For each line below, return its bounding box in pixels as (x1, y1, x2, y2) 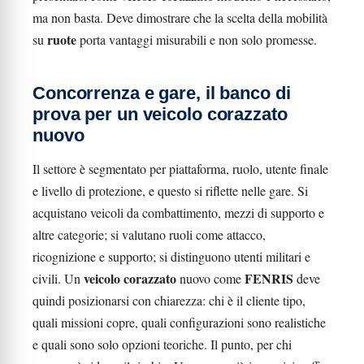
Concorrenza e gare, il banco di (32, 83, 291, 103)
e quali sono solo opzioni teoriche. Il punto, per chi (32, 336, 292, 353)
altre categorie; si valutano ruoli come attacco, (32, 226, 266, 243)
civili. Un (32, 270, 84, 287)
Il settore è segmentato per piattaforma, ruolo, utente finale (32, 160, 328, 177)
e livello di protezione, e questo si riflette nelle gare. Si (32, 182, 308, 199)
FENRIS (245, 269, 293, 288)
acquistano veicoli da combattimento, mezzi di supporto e (32, 204, 324, 221)
